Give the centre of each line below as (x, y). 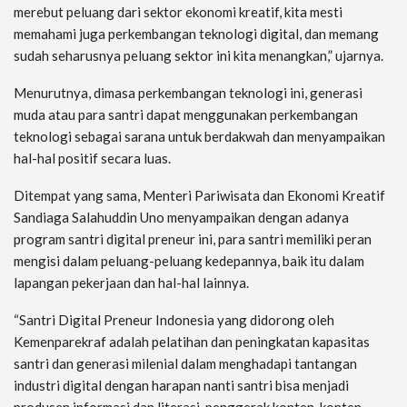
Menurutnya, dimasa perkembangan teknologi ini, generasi (188, 93)
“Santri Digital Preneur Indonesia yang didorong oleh (174, 320)
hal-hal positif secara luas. (92, 159)
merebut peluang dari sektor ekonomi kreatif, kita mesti (178, 12)
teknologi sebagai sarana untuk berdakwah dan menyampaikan (199, 137)
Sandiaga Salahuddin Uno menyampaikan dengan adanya (181, 218)
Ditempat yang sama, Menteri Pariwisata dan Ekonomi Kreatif (199, 196)
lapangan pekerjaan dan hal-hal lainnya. (131, 283)
